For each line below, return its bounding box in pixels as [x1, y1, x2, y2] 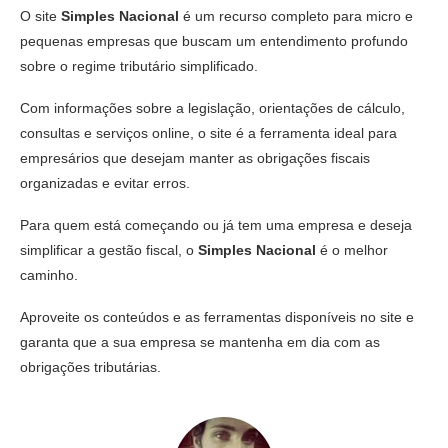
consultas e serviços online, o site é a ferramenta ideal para [20, 124, 397, 141]
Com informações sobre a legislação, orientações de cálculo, [20, 99, 405, 116]
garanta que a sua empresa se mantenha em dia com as [20, 333, 380, 350]
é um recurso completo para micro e [179, 7, 413, 24]
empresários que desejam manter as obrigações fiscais [20, 149, 370, 166]
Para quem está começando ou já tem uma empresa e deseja [20, 216, 412, 233]
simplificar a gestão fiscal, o [20, 241, 198, 258]
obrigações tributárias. [20, 358, 161, 375]
